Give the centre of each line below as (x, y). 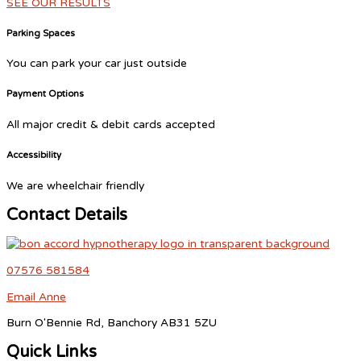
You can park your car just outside (97, 64)
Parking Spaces (41, 33)
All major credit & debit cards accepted (111, 125)
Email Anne (36, 297)
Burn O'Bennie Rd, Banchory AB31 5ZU (112, 323)
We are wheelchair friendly (75, 186)
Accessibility (34, 156)
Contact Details (67, 215)
